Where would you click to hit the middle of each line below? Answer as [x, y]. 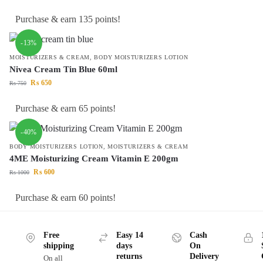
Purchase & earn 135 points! [68, 19]
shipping [58, 246]
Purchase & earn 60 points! [65, 198]
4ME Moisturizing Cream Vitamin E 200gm [94, 159]
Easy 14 [129, 235]
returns [129, 257]
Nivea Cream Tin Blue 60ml [63, 70]
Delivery [204, 257]
